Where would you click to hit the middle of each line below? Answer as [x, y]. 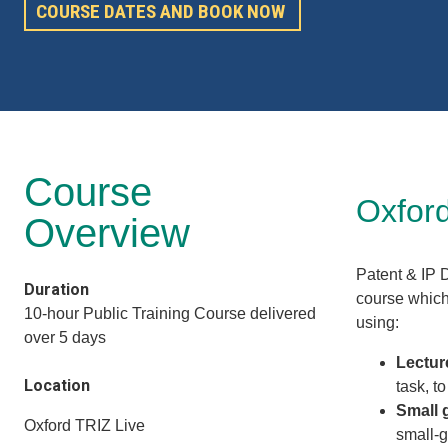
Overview [107, 232]
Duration [56, 289]
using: [378, 322]
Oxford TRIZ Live [84, 425]
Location [57, 385]
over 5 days [67, 337]
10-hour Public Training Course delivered [170, 313]
